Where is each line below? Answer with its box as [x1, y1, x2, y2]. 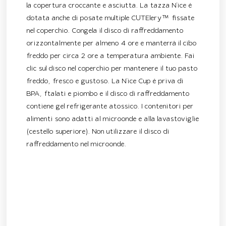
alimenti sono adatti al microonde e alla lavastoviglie [27, 116, 199, 123]
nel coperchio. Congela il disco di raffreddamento [27, 28, 184, 35]
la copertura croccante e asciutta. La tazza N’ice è [27, 3, 192, 10]
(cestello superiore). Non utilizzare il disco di [27, 129, 169, 136]
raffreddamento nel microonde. [27, 141, 127, 148]
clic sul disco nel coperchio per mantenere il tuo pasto [27, 66, 198, 73]
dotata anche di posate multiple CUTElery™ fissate [27, 15, 195, 22]
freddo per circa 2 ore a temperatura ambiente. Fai [27, 53, 195, 60]
